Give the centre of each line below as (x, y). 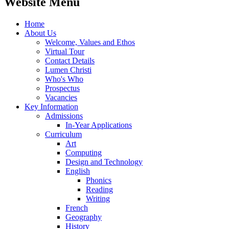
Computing (84, 152)
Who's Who (64, 79)
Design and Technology (104, 162)
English (78, 171)
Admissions (64, 116)
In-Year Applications (99, 125)
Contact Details (70, 60)
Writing (98, 198)
